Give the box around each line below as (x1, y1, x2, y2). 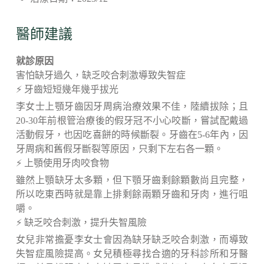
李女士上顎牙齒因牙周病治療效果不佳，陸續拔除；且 (15, 101, 249, 112)
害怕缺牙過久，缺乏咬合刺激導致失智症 (15, 70, 186, 81)
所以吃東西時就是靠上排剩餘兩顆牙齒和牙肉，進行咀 (15, 189, 249, 200)
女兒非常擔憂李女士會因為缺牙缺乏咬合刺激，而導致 (15, 235, 249, 245)
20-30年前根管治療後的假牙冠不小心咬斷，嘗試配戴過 (15, 115, 249, 126)
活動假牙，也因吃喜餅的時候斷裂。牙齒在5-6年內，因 (15, 130, 249, 140)
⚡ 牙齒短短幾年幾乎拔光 (15, 84, 118, 95)
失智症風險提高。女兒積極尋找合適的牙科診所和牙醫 (15, 249, 249, 259)
